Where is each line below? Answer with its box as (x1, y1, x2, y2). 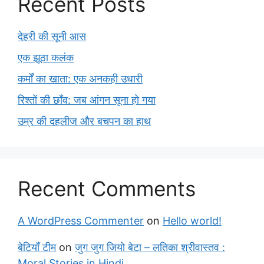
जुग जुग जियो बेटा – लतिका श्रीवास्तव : (75, 241, 225, 253)
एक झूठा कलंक (18, 51, 74, 64)
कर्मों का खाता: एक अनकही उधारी (18, 72, 143, 85)
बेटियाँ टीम (18, 241, 56, 253)
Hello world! (163, 214, 222, 227)
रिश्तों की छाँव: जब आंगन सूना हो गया (18, 94, 156, 106)
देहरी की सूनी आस (18, 30, 86, 42)
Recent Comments (18, 176, 196, 201)
